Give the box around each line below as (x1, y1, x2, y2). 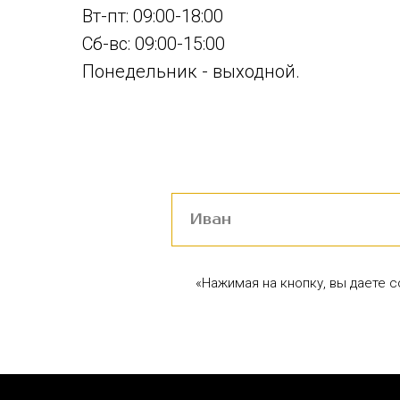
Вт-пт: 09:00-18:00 (82, 5, 223, 28)
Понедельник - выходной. (82, 61, 300, 83)
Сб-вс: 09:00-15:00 (82, 33, 225, 55)
